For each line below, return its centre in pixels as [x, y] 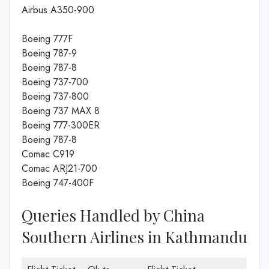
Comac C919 [48, 154]
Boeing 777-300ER [61, 125]
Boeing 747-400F [58, 183]
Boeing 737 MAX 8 [61, 110]
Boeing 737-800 [55, 96]
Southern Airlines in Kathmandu [134, 237]
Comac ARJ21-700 [59, 168]
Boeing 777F [47, 38]
